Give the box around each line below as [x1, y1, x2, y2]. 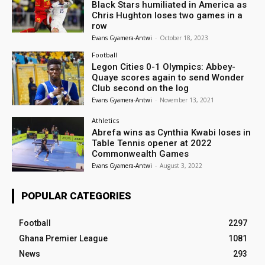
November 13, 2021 [160, 95, 215, 104]
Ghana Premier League [19, 234, 108, 244]
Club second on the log [92, 82, 189, 93]
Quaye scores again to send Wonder [92, 72, 245, 83]
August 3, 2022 [160, 161, 203, 170]
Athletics [92, 116, 119, 125]
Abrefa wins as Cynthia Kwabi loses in [92, 127, 251, 138]
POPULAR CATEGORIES [21, 190, 131, 202]
